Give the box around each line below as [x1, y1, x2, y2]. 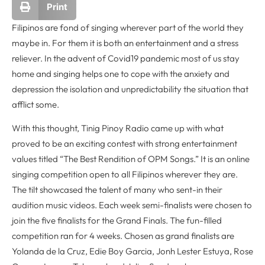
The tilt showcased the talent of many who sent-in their [12, 184, 222, 196]
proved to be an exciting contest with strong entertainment [12, 138, 237, 150]
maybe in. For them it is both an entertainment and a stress [12, 37, 238, 49]
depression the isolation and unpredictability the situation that [12, 83, 248, 95]
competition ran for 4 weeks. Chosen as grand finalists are [12, 230, 234, 242]
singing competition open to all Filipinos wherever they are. [12, 169, 238, 180]
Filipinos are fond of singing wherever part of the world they [12, 22, 244, 33]
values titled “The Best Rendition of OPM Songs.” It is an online [12, 153, 250, 165]
